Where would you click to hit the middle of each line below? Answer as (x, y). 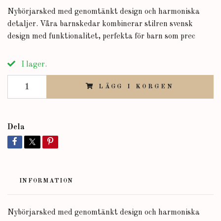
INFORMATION (46, 181)
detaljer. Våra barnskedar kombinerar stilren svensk (100, 24)
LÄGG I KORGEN (136, 87)
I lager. (33, 65)
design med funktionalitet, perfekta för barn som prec (101, 37)
